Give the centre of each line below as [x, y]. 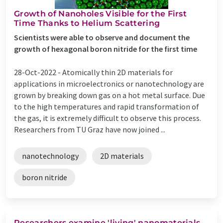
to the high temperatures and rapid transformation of [107, 106]
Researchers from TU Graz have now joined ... [90, 129]
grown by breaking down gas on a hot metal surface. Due [110, 95]
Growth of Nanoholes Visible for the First [101, 13]
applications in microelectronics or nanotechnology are [109, 83]
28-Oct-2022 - [38, 72]
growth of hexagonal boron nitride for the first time [106, 49]
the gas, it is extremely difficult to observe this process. [108, 118]
